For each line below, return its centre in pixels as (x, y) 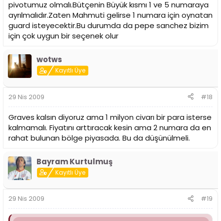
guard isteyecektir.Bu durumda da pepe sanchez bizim (109, 26)
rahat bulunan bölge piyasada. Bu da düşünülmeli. (99, 138)
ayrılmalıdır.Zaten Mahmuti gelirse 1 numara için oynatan (110, 15)
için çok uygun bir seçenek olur (63, 36)
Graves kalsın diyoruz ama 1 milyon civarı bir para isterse (110, 117)
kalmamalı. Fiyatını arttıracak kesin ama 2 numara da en (110, 127)
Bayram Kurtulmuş (74, 161)
